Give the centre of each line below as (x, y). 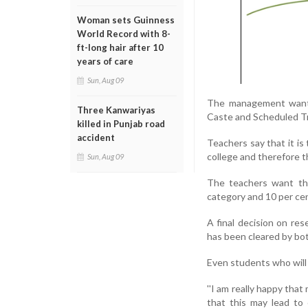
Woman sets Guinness (126, 20)
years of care (105, 61)
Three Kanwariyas (116, 110)
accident (96, 137)
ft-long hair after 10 (120, 47)
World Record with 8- (124, 34)
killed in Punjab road (121, 124)
